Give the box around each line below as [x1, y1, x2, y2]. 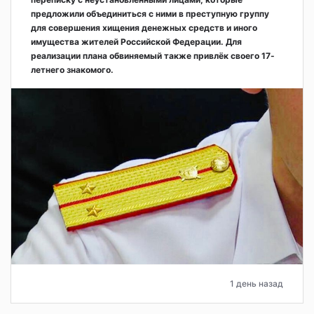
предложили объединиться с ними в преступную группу [31, 8, 269, 20]
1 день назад [230, 278, 283, 289]
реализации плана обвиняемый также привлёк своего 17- [31, 50, 275, 62]
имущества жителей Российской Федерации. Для [31, 36, 242, 48]
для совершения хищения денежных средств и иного [31, 22, 257, 34]
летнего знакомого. [31, 64, 114, 76]
